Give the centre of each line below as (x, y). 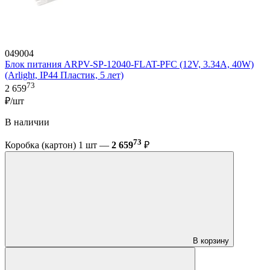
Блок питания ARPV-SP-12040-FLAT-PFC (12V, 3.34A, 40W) (129, 64)
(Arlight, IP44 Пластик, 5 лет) (64, 75)
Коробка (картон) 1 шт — (58, 145)
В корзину (211, 241)
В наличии (27, 122)
